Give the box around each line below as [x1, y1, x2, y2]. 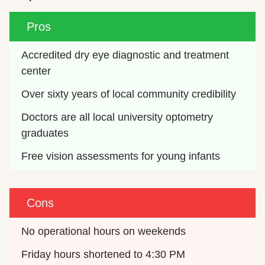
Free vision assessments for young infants [21, 150, 221, 162]
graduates [21, 127, 69, 139]
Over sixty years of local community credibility [21, 88, 237, 100]
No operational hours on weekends [21, 225, 186, 237]
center [21, 64, 51, 77]
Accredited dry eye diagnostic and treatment [21, 49, 230, 61]
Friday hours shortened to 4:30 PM [21, 248, 186, 260]
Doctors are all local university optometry [21, 111, 214, 123]
